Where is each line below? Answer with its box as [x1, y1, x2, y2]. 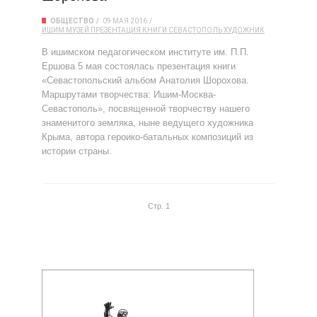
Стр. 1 [147, 202, 170, 210]
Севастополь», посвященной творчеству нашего [42, 103, 250, 114]
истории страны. [42, 146, 115, 156]
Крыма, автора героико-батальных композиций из [42, 132, 253, 142]
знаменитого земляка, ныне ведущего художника [42, 117, 253, 128]
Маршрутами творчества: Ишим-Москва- [42, 89, 216, 100]
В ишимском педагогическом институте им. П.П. [42, 47, 249, 57]
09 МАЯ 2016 [103, 17, 147, 25]
